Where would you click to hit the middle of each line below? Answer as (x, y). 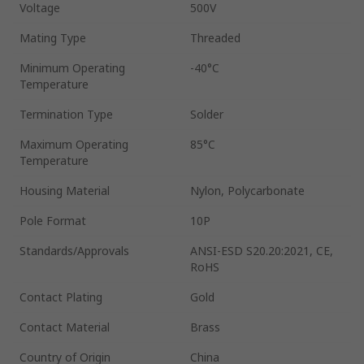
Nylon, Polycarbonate (247, 190)
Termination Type (66, 114)
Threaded (215, 37)
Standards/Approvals (74, 250)
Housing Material (65, 190)
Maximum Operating (74, 144)
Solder (207, 114)
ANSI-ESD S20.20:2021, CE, (262, 250)
